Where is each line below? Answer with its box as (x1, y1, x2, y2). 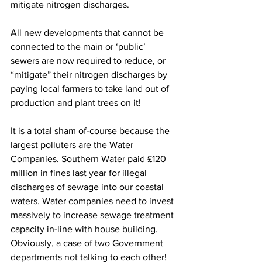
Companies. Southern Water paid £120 (11, 154, 168, 164)
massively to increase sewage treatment (11, 210, 176, 220)
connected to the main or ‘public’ (11, 42, 148, 52)
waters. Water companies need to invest (11, 196, 176, 206)
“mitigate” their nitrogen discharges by (11, 70, 170, 80)
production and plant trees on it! (11, 98, 146, 108)
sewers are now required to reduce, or (11, 56, 168, 66)
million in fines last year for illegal (11, 168, 149, 178)
